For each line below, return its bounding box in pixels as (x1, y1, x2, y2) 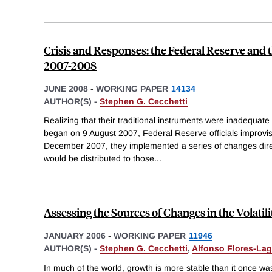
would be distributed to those (44, 154, 154, 164)
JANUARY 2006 (44, 231, 106, 241)
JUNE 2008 (44, 83, 88, 93)
